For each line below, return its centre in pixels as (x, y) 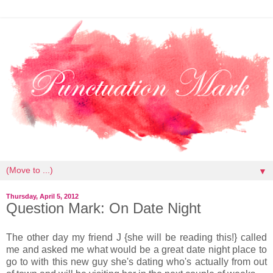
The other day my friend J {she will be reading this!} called (136, 237)
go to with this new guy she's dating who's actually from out (136, 261)
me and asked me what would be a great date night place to (136, 249)
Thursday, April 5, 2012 (42, 196)
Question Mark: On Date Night (104, 208)
